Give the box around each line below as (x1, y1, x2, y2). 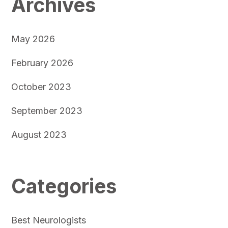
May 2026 (11, 33, 55, 44)
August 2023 (11, 129, 67, 140)
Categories (11, 174, 117, 198)
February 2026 (11, 57, 73, 68)
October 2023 (11, 81, 71, 92)
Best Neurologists (11, 214, 86, 225)
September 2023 (11, 105, 82, 116)
